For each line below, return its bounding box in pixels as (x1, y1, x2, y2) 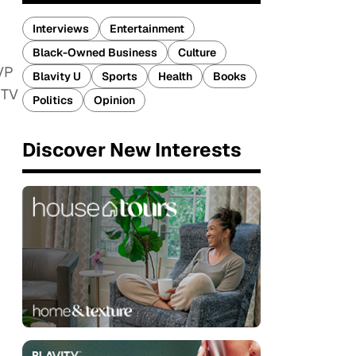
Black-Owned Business (33, 45, 157, 60)
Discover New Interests (22, 137, 242, 162)
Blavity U (33, 69, 81, 83)
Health (158, 69, 192, 83)
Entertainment (110, 21, 184, 36)
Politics (33, 93, 73, 107)
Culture (178, 45, 216, 60)
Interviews (33, 21, 89, 36)
